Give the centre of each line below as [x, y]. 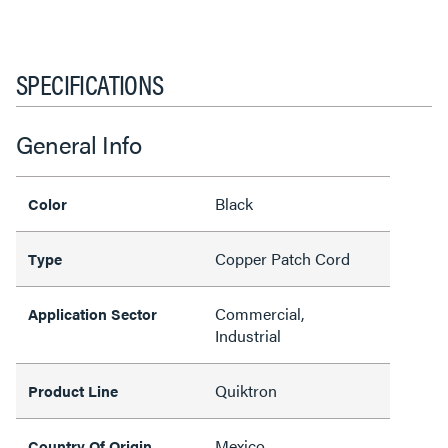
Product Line [73, 390]
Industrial [248, 335]
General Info [78, 144]
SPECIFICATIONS [90, 83]
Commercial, [259, 313]
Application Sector [92, 313]
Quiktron [246, 390]
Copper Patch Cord [282, 258]
